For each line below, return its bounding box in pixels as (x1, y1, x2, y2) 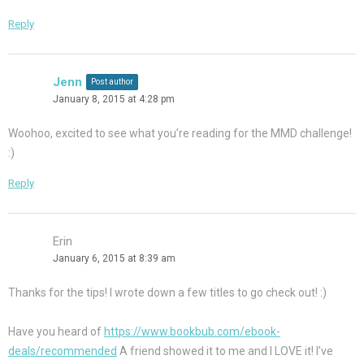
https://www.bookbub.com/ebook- (104, 325, 280, 339)
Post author (91, 77, 133, 87)
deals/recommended (8, 344, 117, 358)
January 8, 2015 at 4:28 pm (53, 93, 175, 106)
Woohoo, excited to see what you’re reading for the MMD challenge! (8, 127, 352, 141)
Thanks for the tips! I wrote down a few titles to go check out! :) (8, 286, 327, 300)
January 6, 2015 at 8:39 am (53, 253, 175, 265)
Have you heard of (8, 325, 104, 339)
